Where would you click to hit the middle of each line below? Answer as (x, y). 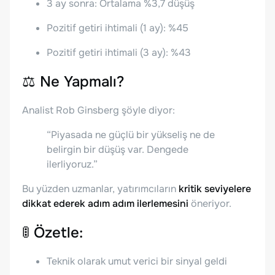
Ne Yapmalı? (82, 82)
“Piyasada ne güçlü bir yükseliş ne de (131, 135)
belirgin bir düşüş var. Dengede (118, 150)
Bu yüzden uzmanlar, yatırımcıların (100, 189)
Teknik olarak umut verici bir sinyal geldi (137, 261)
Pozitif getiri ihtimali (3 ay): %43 (119, 53)
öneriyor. (210, 204)
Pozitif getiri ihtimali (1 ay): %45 (118, 28)
